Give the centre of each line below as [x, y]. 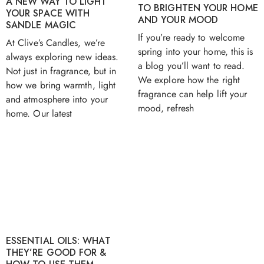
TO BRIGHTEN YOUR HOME [198, 8]
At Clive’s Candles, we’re [56, 43]
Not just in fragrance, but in [61, 71]
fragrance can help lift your [193, 94]
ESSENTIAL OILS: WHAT [58, 241]
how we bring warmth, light [61, 85]
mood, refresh [166, 108]
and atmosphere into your [57, 100]
